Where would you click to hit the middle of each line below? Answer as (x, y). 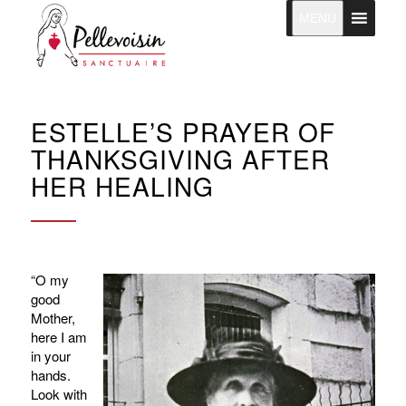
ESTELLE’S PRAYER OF (183, 131)
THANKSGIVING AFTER (180, 159)
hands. (50, 374)
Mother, (53, 317)
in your (50, 355)
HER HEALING (122, 186)
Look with (58, 393)
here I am (58, 336)
